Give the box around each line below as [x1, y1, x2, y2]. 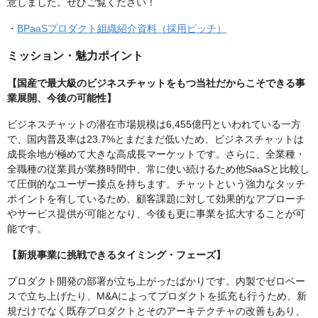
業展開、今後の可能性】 [7, 92, 116, 104]
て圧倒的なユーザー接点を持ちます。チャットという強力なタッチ [7, 178, 305, 190]
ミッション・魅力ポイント [7, 50, 143, 62]
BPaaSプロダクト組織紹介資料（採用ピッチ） [17, 23, 226, 35]
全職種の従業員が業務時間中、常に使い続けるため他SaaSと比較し [7, 163, 309, 175]
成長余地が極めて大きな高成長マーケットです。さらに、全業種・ [7, 148, 305, 160]
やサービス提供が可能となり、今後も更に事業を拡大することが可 [7, 208, 305, 220]
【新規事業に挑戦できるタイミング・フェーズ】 [7, 249, 226, 261]
